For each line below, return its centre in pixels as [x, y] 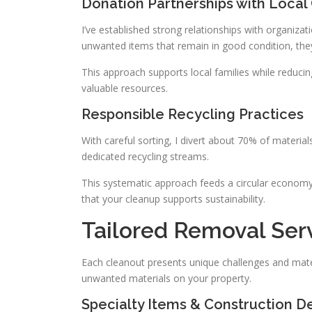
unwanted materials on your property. [166, 278]
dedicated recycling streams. [145, 156]
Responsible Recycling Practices [193, 114]
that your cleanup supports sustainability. [173, 199]
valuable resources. [125, 88]
